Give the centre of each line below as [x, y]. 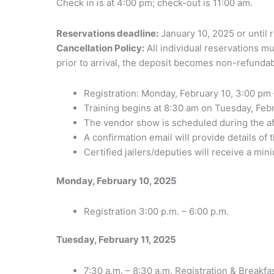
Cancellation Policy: [100, 48]
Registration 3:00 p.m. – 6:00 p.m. [156, 211]
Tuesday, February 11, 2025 [116, 240]
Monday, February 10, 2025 [117, 180]
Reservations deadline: [107, 33]
